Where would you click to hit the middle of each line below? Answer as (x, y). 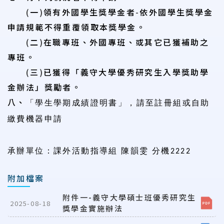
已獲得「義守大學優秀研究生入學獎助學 (126, 72)
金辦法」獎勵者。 (44, 87)
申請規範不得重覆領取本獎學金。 (76, 27)
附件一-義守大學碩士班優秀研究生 (129, 197)
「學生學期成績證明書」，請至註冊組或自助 (118, 103)
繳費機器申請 (35, 119)
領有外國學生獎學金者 (90, 12)
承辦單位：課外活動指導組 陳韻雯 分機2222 (99, 151)
